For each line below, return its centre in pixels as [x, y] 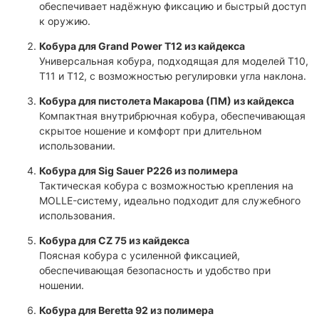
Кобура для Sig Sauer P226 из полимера [138, 171]
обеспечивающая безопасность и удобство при [155, 271]
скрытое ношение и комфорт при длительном [151, 131]
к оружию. [65, 21]
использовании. [77, 146]
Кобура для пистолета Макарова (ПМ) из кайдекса [167, 101]
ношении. [62, 286]
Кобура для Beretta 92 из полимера [126, 310]
